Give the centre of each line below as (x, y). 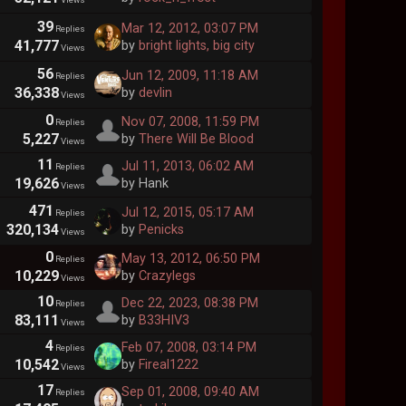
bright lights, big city (196, 45)
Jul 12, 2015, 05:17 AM (187, 212)
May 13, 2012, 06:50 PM (190, 258)
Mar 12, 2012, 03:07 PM (189, 28)
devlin (155, 93)
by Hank (145, 184)
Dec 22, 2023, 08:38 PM (189, 303)
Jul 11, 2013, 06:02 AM (187, 167)
